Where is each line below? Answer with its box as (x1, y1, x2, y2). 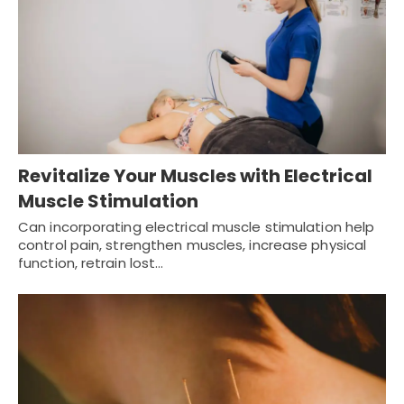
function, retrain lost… (18, 252, 164, 272)
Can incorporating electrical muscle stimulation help (18, 216, 375, 236)
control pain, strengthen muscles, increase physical (18, 234, 367, 254)
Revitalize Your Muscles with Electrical (18, 162, 372, 188)
